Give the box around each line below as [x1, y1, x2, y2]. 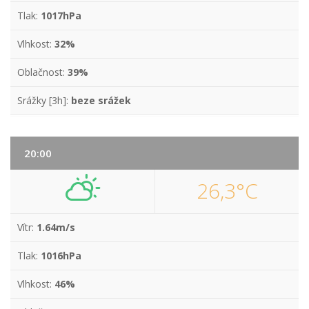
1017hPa [41, 9, 81, 22]
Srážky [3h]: [17, 94, 71, 107]
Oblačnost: [17, 66, 68, 79]
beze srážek [71, 94, 131, 107]
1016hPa [41, 249, 81, 262]
